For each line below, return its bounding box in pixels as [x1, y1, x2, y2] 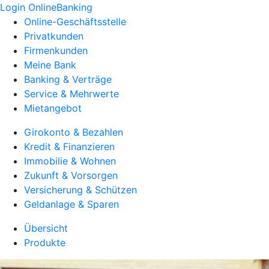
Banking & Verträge [24, 73, 112, 85]
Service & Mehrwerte [24, 88, 119, 100]
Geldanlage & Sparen [24, 198, 119, 210]
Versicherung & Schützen [24, 184, 137, 196]
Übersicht [24, 222, 68, 234]
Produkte [24, 237, 65, 249]
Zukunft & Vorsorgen [24, 169, 118, 181]
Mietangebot [24, 102, 82, 114]
